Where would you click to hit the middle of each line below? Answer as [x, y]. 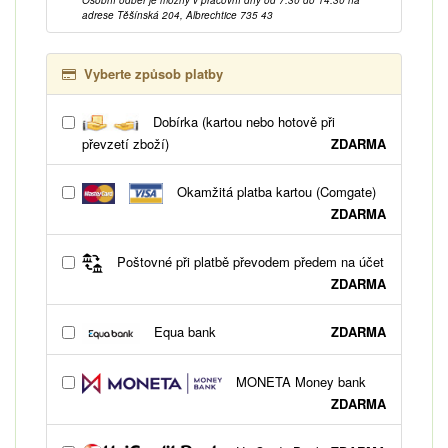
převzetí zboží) [125, 143]
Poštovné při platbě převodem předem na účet [248, 261]
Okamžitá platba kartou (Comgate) [274, 191]
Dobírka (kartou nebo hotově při [242, 121]
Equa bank [183, 332]
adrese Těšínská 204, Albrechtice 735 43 [177, 14]
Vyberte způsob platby [153, 73]
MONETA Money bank [299, 382]
